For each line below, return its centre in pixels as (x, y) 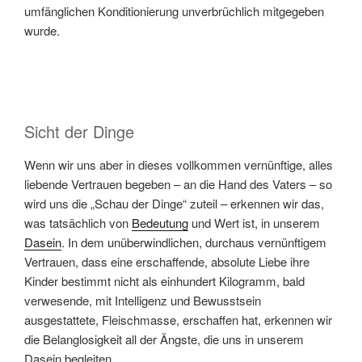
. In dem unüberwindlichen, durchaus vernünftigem (194, 242)
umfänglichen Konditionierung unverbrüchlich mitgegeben (174, 11)
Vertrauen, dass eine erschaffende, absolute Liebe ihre (167, 261)
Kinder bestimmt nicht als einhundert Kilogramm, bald (164, 280)
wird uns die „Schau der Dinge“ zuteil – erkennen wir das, (174, 203)
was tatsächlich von (78, 222)
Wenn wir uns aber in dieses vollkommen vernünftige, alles (179, 164)
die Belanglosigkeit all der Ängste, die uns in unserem (164, 339)
